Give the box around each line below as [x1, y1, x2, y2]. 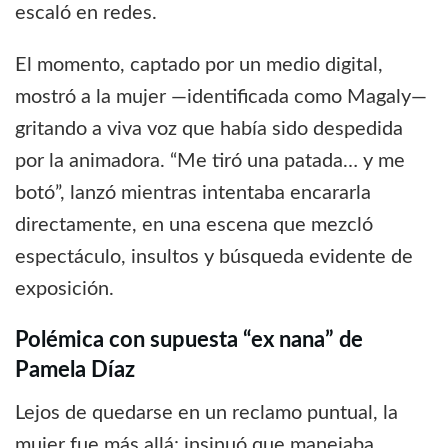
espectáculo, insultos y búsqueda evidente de [15, 246, 413, 267]
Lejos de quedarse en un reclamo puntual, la [15, 403, 398, 424]
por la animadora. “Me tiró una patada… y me [15, 150, 405, 171]
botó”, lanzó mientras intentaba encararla [15, 182, 371, 203]
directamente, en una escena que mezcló [15, 214, 373, 235]
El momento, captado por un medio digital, [15, 54, 383, 75]
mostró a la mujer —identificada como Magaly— [15, 86, 427, 107]
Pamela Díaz [15, 360, 135, 382]
